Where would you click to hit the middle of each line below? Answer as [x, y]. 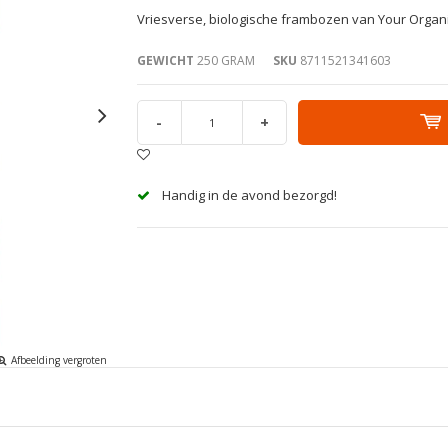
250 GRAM [224, 60]
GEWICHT [165, 60]
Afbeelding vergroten [59, 359]
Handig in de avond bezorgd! [249, 194]
